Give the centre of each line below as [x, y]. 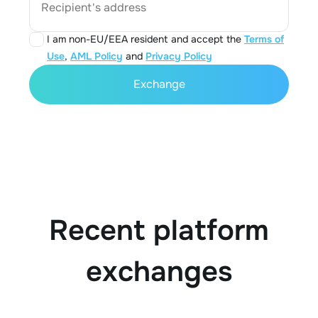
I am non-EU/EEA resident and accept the [146, 39]
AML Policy [97, 56]
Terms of [264, 39]
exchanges [159, 272]
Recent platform [159, 230]
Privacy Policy [179, 56]
